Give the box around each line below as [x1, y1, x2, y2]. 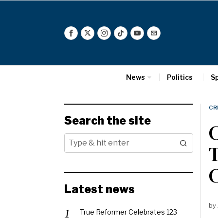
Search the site [64, 114, 151, 127]
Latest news [64, 182, 135, 196]
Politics [166, 73, 193, 81]
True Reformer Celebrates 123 [80, 208, 177, 216]
